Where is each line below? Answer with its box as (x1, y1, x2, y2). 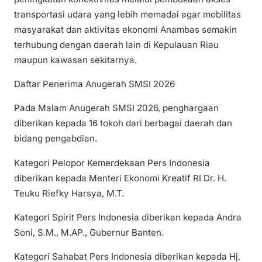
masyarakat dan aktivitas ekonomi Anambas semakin (14, 24, 237, 36)
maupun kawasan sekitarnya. (14, 54, 137, 66)
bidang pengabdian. (14, 133, 97, 144)
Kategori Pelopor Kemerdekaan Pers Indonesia (14, 157, 210, 168)
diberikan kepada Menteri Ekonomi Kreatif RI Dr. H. (14, 172, 226, 184)
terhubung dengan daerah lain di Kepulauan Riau (14, 39, 219, 51)
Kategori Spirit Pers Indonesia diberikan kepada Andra (14, 211, 242, 223)
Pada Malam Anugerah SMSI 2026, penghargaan (14, 102, 219, 114)
